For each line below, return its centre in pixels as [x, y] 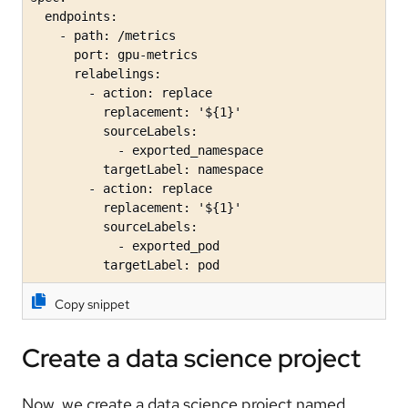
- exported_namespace [147, 151]
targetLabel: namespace [147, 170]
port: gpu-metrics [114, 55]
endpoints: [74, 17]
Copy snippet [92, 305]
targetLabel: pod [125, 265]
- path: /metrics [103, 36]
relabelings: [96, 74]
